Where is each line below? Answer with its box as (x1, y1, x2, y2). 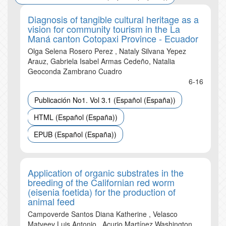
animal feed (28, 195, 75, 208)
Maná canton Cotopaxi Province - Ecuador (28, 32, 198, 45)
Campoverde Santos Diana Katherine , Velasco (28, 209, 178, 219)
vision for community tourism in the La (28, 22, 180, 35)
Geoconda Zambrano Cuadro (28, 66, 122, 76)
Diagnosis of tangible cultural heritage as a (28, 13, 199, 26)
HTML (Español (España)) (34, 112, 118, 122)
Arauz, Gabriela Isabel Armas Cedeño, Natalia (28, 56, 175, 66)
